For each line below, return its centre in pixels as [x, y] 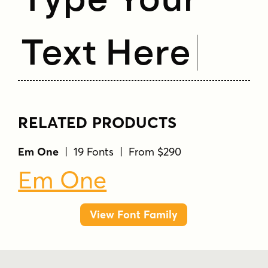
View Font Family [134, 215]
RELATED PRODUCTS [98, 122]
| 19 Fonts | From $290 [120, 151]
